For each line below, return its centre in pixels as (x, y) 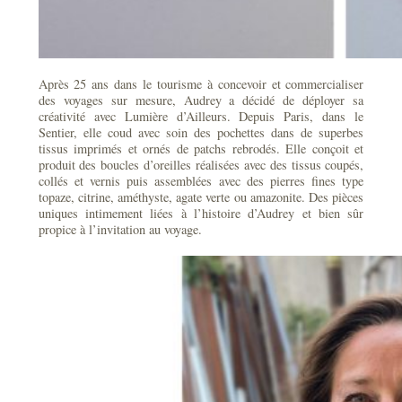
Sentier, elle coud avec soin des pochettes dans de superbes (201, 132)
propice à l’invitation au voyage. (120, 229)
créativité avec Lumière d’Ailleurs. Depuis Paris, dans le (201, 116)
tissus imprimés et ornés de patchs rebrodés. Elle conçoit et (201, 149)
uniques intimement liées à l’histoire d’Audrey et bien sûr (201, 213)
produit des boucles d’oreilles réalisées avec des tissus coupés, (201, 165)
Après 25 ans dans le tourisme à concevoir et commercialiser (201, 84)
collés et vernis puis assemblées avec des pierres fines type (201, 181)
